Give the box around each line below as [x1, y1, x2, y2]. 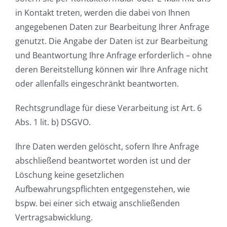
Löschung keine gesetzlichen [15, 169, 124, 180]
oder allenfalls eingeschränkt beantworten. [15, 78, 179, 89]
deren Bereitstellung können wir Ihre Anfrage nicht [15, 63, 208, 75]
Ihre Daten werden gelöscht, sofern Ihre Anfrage [15, 140, 199, 152]
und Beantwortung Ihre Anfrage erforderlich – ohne [15, 49, 212, 61]
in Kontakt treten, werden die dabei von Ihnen [15, 7, 190, 18]
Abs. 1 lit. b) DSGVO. [15, 116, 91, 128]
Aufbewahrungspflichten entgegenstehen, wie [15, 183, 190, 195]
